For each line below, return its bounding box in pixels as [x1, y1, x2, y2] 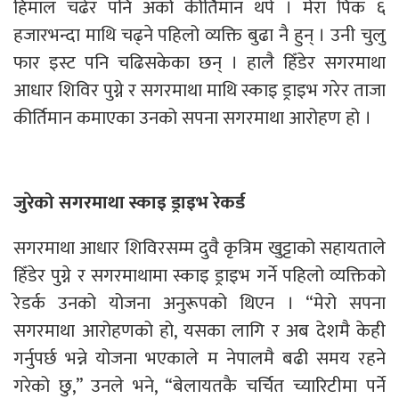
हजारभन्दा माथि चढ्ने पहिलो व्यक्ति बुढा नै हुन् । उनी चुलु [13, 19, 386, 51]
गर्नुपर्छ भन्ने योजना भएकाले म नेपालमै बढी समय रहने [13, 342, 386, 374]
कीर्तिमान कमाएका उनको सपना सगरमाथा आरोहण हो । [13, 102, 376, 134]
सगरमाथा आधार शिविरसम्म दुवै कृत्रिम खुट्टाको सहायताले [13, 232, 386, 264]
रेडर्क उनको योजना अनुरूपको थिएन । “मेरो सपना [13, 287, 386, 319]
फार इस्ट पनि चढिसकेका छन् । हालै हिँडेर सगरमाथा [13, 46, 386, 78]
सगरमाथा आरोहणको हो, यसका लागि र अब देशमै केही [13, 314, 386, 346]
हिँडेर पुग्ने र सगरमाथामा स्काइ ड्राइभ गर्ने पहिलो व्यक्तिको [13, 259, 386, 291]
